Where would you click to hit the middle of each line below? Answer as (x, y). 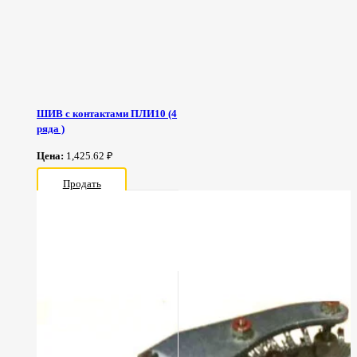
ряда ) (51, 129)
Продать (82, 183)
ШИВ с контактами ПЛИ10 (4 (107, 114)
